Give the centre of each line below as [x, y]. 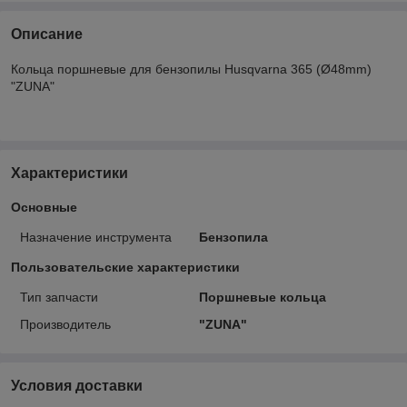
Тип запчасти [59, 297]
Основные [44, 207]
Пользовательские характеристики [125, 267]
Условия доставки [77, 385]
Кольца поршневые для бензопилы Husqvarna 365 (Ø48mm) [191, 69]
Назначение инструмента [96, 237]
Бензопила [233, 237]
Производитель [65, 324]
